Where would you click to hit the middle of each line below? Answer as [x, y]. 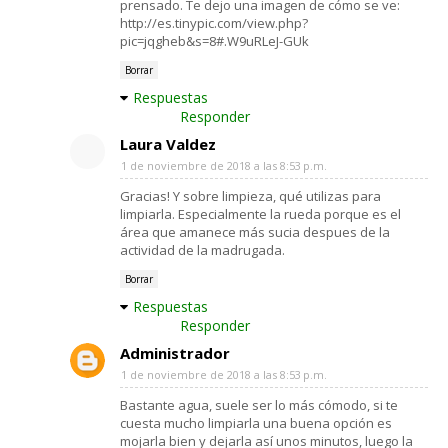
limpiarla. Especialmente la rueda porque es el [260, 213]
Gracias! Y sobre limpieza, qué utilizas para [250, 195]
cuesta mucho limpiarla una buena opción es [256, 422]
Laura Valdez [168, 143]
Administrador [175, 352]
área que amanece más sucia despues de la [255, 231]
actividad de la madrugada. [202, 249]
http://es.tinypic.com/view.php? [214, 22]
